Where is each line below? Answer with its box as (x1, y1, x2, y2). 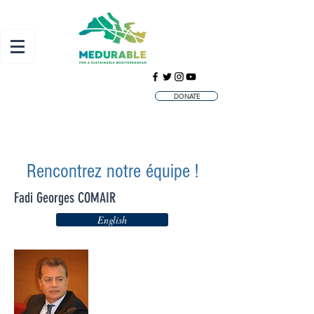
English (97, 213, 127, 226)
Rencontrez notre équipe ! (26, 161, 198, 182)
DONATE (173, 92, 200, 100)
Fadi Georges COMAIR (14, 189, 116, 206)
